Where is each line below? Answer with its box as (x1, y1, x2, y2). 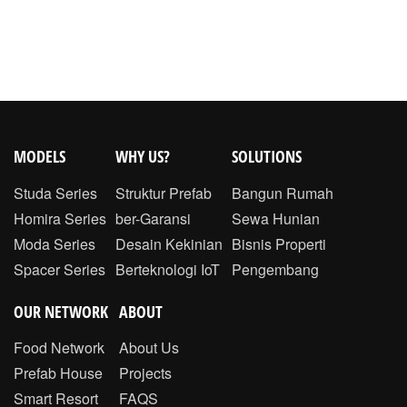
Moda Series (14, 233, 95, 254)
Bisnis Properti (232, 233, 326, 254)
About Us (119, 337, 179, 359)
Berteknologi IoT (115, 258, 220, 280)
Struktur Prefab (115, 182, 212, 203)
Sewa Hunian (232, 207, 320, 229)
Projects (119, 362, 172, 384)
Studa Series (14, 182, 97, 203)
